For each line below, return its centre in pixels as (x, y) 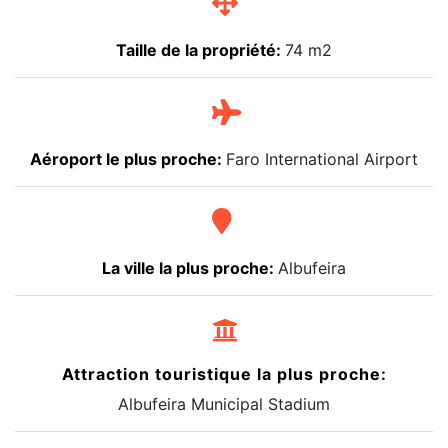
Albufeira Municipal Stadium (224, 404)
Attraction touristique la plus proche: (224, 374)
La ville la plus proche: (190, 268)
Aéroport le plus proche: (128, 159)
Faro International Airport (322, 159)
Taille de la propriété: (200, 50)
